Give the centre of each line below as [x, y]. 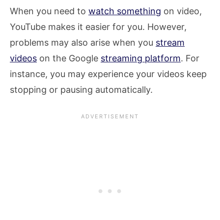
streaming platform [141, 58]
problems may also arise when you [83, 43]
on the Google [69, 58]
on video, [181, 11]
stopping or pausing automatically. [81, 90]
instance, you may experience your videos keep [108, 74]
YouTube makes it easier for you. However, [98, 27]
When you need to [49, 11]
